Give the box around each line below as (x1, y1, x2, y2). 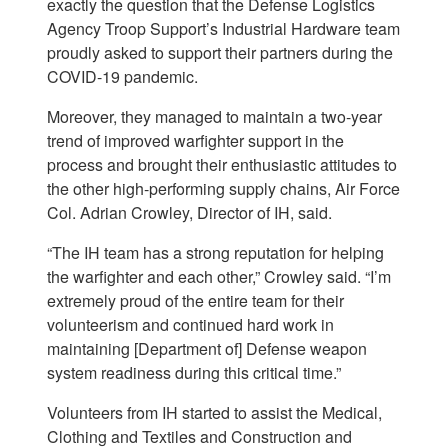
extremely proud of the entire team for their (47, 289, 344, 313)
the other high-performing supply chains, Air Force (47, 177, 400, 201)
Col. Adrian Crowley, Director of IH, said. (47, 201, 332, 225)
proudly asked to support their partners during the (47, 41, 393, 65)
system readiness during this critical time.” (47, 361, 341, 385)
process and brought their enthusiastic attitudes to (47, 153, 397, 177)
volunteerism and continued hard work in (47, 313, 334, 337)
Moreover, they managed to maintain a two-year (47, 105, 382, 129)
